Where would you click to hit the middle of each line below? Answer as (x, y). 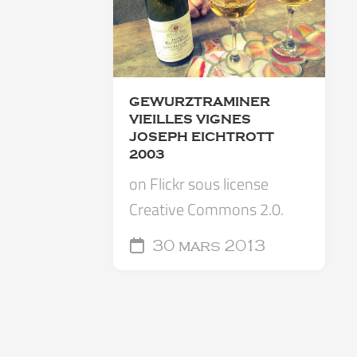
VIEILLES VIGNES (190, 120)
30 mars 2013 (207, 247)
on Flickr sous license (199, 184)
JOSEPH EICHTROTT (202, 137)
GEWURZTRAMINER (200, 102)
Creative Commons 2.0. (206, 210)
